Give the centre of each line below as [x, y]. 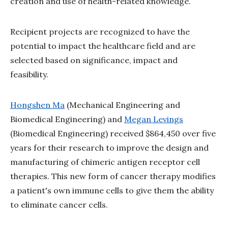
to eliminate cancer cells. [59, 204]
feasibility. [30, 74]
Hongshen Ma [37, 105]
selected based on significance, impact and [94, 60]
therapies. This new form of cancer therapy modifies [113, 176]
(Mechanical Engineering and [122, 105]
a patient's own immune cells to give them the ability [112, 190]
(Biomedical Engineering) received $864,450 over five [113, 133]
